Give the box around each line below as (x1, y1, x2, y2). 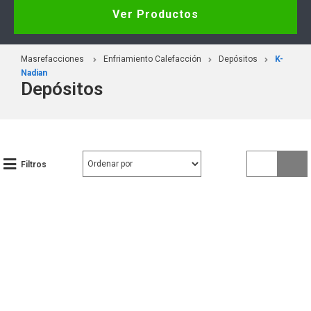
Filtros (21, 159, 47, 169)
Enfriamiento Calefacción (103, 53, 201, 64)
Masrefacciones (21, 53, 84, 64)
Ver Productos (112, 7, 199, 21)
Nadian (21, 67, 47, 78)
